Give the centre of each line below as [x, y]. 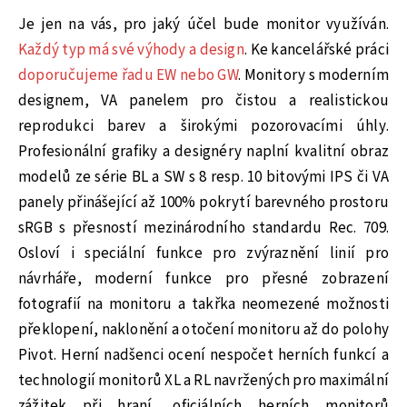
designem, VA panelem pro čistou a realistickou [203, 101]
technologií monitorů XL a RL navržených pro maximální [203, 381]
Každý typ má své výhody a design [131, 50]
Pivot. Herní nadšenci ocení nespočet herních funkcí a [203, 356]
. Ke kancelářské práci [316, 50]
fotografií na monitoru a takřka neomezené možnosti [203, 305]
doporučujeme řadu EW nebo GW [128, 76]
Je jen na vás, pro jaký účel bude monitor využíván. [203, 25]
